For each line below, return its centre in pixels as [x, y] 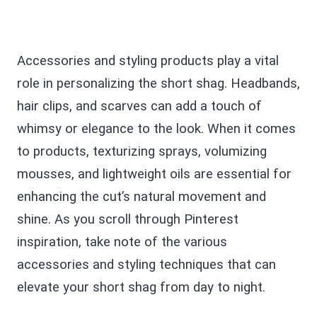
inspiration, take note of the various [122, 242]
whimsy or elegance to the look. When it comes [156, 129]
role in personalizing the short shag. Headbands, [158, 83]
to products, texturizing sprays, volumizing [142, 151]
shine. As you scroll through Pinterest [128, 219]
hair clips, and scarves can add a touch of [139, 106]
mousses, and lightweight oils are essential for [154, 174]
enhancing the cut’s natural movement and [142, 197]
